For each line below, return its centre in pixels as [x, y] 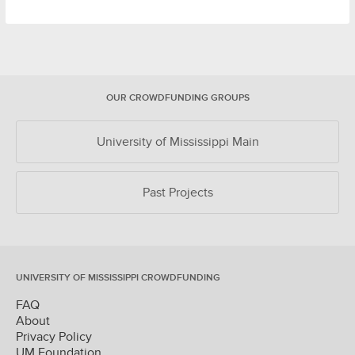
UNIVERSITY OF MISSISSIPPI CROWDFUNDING [118, 277]
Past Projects [177, 193]
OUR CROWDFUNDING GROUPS [177, 97]
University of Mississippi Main [177, 142]
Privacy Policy [54, 337]
